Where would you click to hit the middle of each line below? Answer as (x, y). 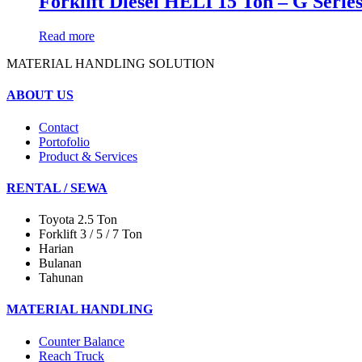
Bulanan (60, 263)
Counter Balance (82, 341)
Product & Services (88, 156)
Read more (67, 36)
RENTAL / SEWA (57, 187)
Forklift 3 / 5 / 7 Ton (90, 234)
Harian (56, 249)
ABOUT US (40, 95)
